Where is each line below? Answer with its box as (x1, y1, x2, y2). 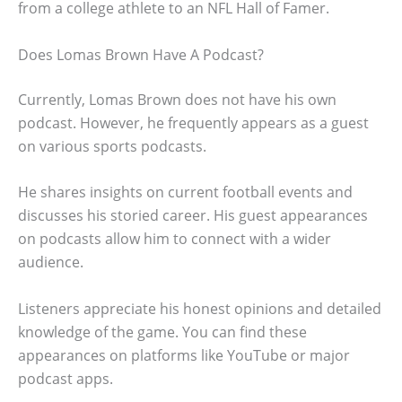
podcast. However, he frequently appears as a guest (18, 112, 369, 133)
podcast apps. (18, 368, 113, 389)
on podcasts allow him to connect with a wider (18, 229, 331, 249)
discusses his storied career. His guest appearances (18, 205, 368, 226)
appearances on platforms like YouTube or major (18, 345, 350, 365)
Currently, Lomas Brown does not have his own (18, 89, 336, 109)
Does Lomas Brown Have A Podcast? (18, 44, 264, 65)
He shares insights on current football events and (18, 182, 353, 203)
